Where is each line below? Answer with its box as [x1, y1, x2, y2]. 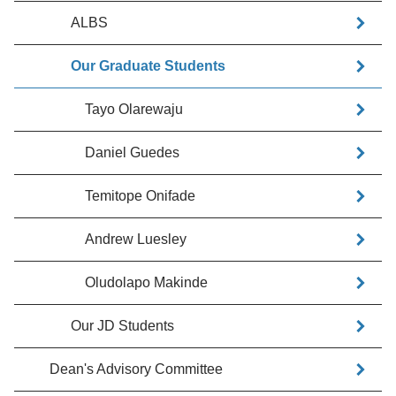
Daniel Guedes [85, 145, 179, 160]
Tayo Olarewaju [85, 102, 183, 117]
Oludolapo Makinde [85, 275, 208, 290]
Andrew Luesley [85, 232, 187, 247]
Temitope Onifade [85, 188, 195, 203]
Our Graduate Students [71, 58, 225, 73]
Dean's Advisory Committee [49, 362, 223, 377]
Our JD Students [71, 318, 174, 333]
